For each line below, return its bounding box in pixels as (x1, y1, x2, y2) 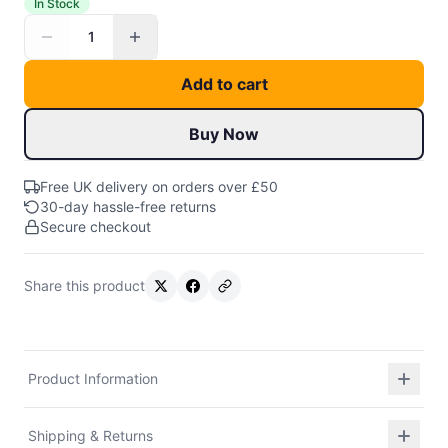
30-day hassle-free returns (40, 198, 216, 215)
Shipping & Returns (28, 427, 153, 444)
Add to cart (180, 74, 268, 94)
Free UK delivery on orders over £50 (40, 178, 278, 195)
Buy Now (189, 124, 259, 144)
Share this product (24, 277, 145, 294)
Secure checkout (40, 218, 151, 235)
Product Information (28, 370, 158, 387)
